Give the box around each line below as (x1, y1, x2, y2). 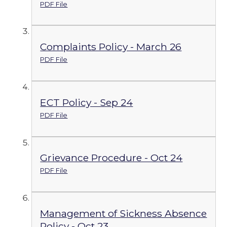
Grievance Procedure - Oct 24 (40, 152, 183, 164)
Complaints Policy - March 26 (40, 41, 182, 53)
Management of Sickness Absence (40, 207, 207, 219)
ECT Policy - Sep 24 (40, 96, 133, 108)
